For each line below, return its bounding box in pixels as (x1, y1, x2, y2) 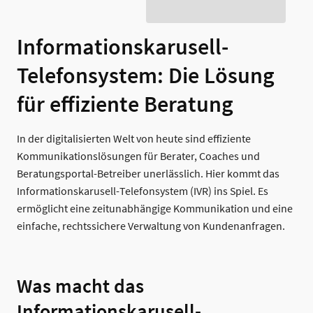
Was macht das (17, 274, 144, 300)
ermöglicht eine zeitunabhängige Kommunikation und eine (17, 202, 293, 216)
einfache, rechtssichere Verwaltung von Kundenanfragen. (17, 219, 285, 233)
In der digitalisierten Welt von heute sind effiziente (17, 132, 251, 146)
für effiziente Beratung (17, 90, 233, 119)
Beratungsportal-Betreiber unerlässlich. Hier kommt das (17, 167, 279, 181)
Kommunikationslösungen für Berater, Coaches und (17, 150, 260, 163)
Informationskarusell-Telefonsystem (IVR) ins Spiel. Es (17, 184, 268, 198)
